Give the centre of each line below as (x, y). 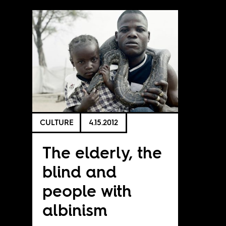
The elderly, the (102, 152)
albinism (75, 210)
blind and (79, 172)
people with (87, 191)
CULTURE (56, 123)
